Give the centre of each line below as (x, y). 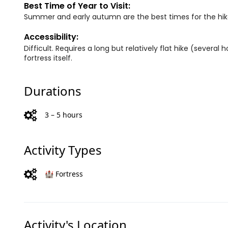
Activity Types (63, 150)
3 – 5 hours (64, 115)
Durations (53, 91)
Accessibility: (51, 37)
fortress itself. (48, 58)
